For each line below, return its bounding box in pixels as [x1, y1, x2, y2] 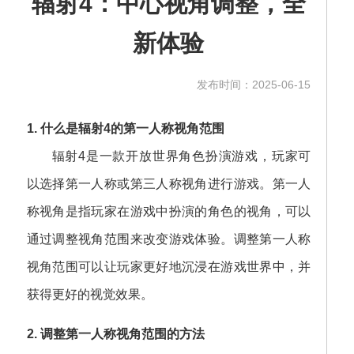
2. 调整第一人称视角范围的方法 [26, 327, 205, 341]
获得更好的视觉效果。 [26, 288, 153, 302]
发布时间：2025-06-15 [197, 78, 311, 92]
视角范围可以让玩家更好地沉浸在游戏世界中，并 [26, 260, 311, 274]
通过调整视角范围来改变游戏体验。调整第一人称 [26, 232, 311, 247]
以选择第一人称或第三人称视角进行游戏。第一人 [26, 177, 311, 191]
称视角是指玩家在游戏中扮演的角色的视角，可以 [26, 205, 311, 219]
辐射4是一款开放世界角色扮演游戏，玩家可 [51, 149, 311, 164]
